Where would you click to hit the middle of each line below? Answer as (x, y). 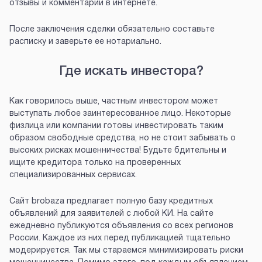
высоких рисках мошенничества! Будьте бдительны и (118, 151)
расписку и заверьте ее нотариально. (85, 42)
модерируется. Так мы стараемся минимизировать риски (126, 251)
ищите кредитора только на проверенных (95, 163)
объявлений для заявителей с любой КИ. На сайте (111, 214)
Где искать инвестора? (131, 72)
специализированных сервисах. (73, 175)
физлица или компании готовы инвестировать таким (116, 126)
